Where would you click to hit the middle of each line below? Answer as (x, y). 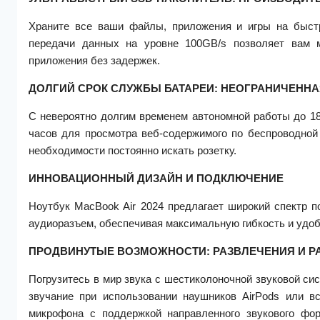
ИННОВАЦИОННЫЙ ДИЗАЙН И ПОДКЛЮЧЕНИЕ (156, 178)
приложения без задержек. (94, 60)
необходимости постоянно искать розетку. (134, 150)
